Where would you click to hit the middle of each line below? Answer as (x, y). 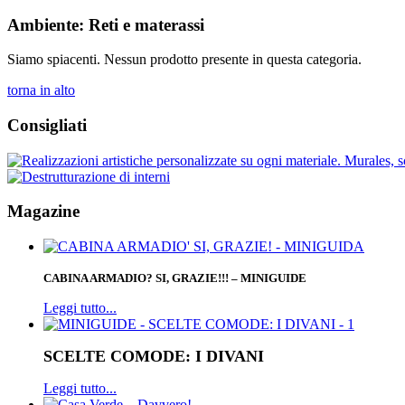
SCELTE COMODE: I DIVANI (158, 357)
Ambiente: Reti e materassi (106, 24)
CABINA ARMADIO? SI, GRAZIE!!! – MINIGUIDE (175, 278)
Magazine (43, 212)
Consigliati (47, 126)
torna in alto (41, 90)
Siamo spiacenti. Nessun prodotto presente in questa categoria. (184, 60)
